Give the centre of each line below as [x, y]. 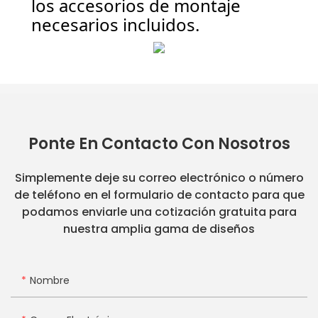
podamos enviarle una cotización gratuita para [159, 212]
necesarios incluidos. [116, 25]
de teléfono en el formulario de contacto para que [159, 195]
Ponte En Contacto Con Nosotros [159, 144]
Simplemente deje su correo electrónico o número [159, 178]
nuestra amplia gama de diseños [159, 229]
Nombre [50, 280]
